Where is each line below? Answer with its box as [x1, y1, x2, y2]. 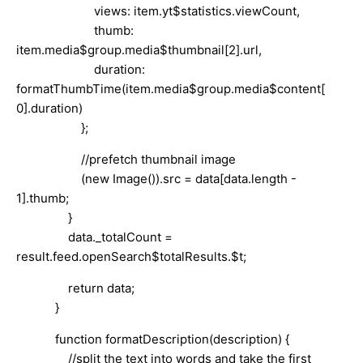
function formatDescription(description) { [16, 331, 289, 347]
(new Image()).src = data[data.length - [16, 170, 297, 186]
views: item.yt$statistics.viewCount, [16, 2, 300, 19]
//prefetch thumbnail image [16, 151, 236, 167]
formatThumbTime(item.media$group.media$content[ [16, 80, 325, 96]
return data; [16, 280, 135, 296]
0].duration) [16, 100, 83, 116]
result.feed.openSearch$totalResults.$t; [16, 248, 246, 264]
